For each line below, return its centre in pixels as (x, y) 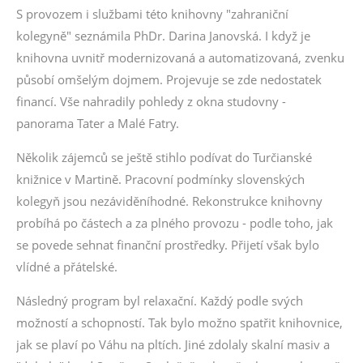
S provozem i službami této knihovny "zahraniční (152, 14)
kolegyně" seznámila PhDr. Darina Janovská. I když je (163, 36)
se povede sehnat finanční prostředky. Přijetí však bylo (168, 245)
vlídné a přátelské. (67, 267)
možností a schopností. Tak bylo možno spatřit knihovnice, (179, 322)
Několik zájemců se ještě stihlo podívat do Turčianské (164, 157)
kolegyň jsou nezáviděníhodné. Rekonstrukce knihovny (169, 201)
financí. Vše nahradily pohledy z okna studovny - (151, 101)
